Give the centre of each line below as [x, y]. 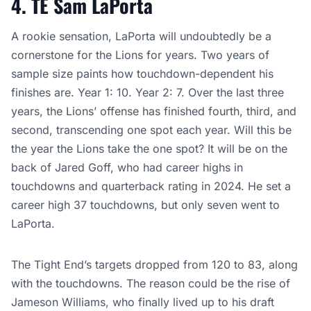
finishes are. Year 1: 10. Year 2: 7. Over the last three [148, 93]
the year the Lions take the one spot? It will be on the [149, 149]
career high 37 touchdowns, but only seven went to [145, 205]
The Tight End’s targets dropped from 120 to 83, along [154, 265]
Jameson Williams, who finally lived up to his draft [143, 302]
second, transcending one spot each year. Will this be [151, 130]
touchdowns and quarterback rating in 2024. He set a [151, 186]
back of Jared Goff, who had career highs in [127, 168]
